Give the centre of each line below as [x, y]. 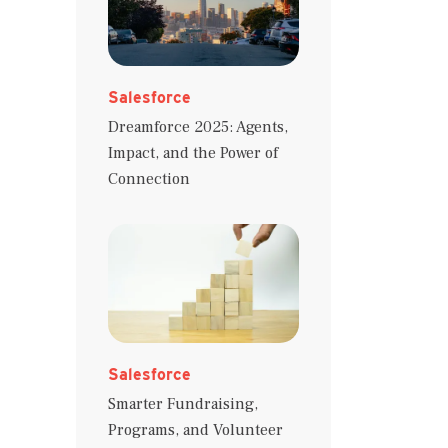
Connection [149, 179]
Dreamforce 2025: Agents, [198, 127]
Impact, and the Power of [193, 153]
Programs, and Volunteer [195, 429]
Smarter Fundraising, [183, 403]
